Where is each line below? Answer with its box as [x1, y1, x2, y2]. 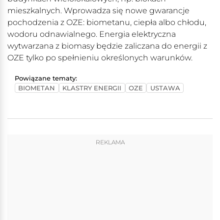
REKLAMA [95, 138, 125, 146]
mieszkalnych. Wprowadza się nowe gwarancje [7, 6, 190, 16]
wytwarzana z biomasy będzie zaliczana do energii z [7, 41, 207, 51]
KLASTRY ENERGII [62, 84, 122, 92]
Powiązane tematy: [15, 75, 77, 82]
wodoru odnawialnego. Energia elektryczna [7, 29, 176, 39]
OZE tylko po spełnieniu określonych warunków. [7, 53, 192, 63]
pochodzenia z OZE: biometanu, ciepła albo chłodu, [7, 18, 206, 27]
